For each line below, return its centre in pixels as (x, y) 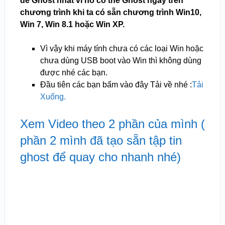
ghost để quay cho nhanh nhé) (100, 157)
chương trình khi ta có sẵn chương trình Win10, (110, 13)
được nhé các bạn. (74, 73)
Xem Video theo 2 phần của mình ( (112, 124)
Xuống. (53, 97)
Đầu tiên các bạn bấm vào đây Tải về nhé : (116, 85)
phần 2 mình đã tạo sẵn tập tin (101, 141)
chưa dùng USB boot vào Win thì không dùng (121, 61)
